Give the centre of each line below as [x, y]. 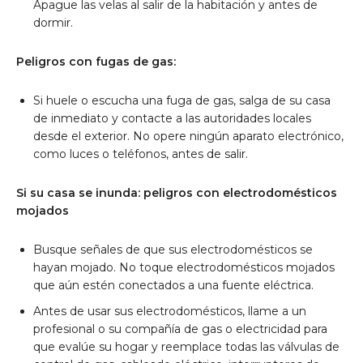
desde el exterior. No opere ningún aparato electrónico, [188, 136]
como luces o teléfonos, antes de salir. [141, 154]
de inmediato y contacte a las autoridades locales [172, 118]
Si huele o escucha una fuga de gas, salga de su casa [182, 100]
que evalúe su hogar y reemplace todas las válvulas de [186, 346]
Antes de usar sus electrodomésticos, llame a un [170, 311]
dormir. [53, 22]
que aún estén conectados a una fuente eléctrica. [173, 285]
